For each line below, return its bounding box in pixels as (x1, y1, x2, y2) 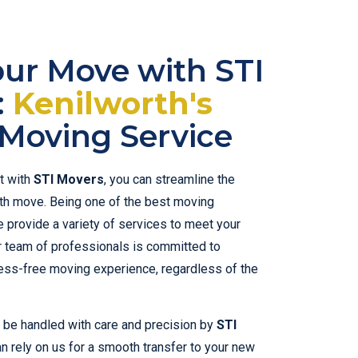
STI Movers (34, 171, 104, 187)
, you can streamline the (104, 171, 235, 187)
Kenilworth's (12, 84, 213, 122)
